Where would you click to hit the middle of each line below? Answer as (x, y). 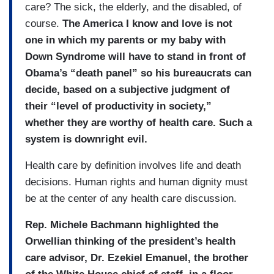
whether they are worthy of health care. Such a (139, 122)
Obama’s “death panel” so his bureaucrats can (138, 73)
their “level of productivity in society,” (118, 106)
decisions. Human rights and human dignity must (136, 182)
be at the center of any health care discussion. (131, 198)
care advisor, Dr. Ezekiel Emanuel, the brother (137, 257)
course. (44, 23)
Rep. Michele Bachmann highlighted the (122, 224)
